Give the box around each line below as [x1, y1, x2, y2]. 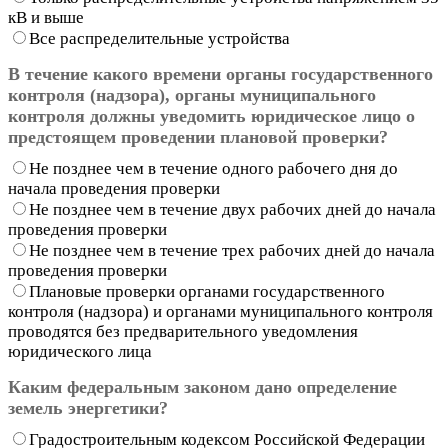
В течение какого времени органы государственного [8, 63, 433, 84]
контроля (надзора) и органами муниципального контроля [8, 301, 433, 321]
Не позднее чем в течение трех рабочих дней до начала [29, 240, 435, 260]
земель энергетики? [8, 397, 168, 418]
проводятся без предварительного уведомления [8, 321, 358, 341]
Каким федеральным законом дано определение [8, 376, 397, 397]
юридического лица [8, 341, 152, 361]
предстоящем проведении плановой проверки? [8, 126, 388, 147]
